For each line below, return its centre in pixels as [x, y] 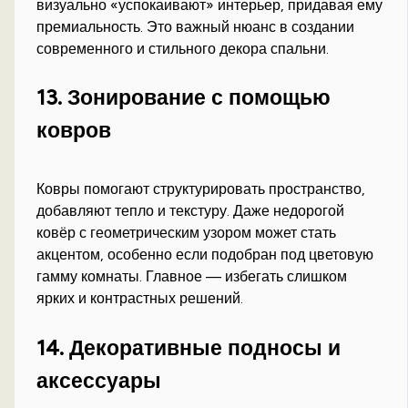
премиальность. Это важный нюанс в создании [196, 27]
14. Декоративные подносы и [189, 347]
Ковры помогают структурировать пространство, [201, 189]
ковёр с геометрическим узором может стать [187, 233]
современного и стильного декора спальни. [183, 49]
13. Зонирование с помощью [184, 98]
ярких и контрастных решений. [140, 299]
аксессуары [99, 380]
